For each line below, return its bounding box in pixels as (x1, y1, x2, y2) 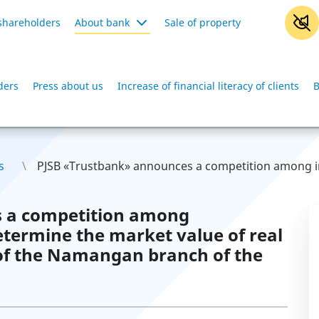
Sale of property (164, 16, 241, 29)
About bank (75, 16, 130, 29)
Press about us (33, 79, 103, 93)
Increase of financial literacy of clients (117, 79, 299, 93)
